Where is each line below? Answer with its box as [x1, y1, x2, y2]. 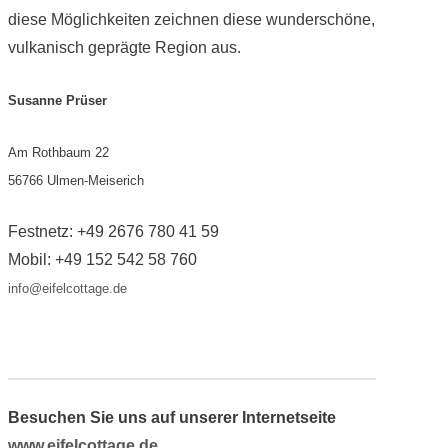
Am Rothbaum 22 [7, 144, 109, 160]
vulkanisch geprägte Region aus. [7, 38, 241, 56]
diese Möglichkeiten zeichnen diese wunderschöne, [7, 10, 375, 28]
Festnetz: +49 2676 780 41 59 [7, 222, 219, 240]
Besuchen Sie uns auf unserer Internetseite [7, 408, 336, 426]
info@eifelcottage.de [7, 280, 127, 296]
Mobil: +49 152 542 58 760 [7, 250, 197, 268]
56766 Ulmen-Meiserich [7, 172, 144, 188]
